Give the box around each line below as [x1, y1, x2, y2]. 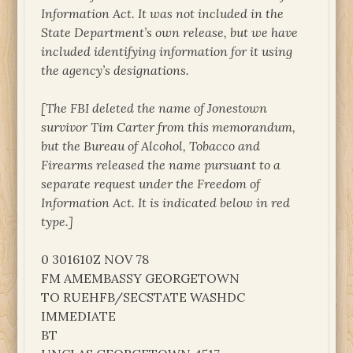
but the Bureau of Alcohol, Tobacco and [41, 137, 261, 154]
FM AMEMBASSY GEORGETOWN [41, 269, 240, 286]
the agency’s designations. [41, 61, 190, 78]
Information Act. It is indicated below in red [41, 194, 291, 210]
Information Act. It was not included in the [41, 5, 284, 21]
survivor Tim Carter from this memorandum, [41, 118, 296, 135]
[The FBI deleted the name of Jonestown [41, 99, 268, 116]
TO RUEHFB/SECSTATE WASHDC [41, 288, 246, 305]
